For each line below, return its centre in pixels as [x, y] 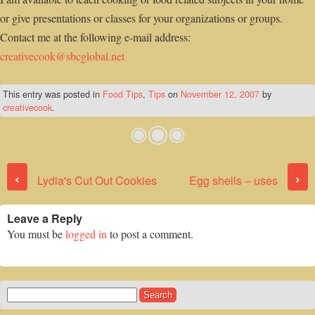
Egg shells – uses [235, 181]
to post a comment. [150, 234]
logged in [86, 234]
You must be [36, 234]
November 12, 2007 [220, 94]
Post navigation [160, 166]
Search [19, 294]
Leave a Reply [45, 219]
